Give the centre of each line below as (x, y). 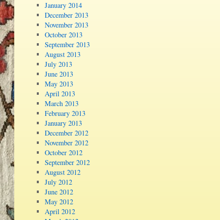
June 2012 (59, 192)
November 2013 (67, 25)
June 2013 (59, 74)
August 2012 (63, 172)
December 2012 (67, 133)
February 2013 (65, 113)
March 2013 (62, 104)
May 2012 (59, 202)
